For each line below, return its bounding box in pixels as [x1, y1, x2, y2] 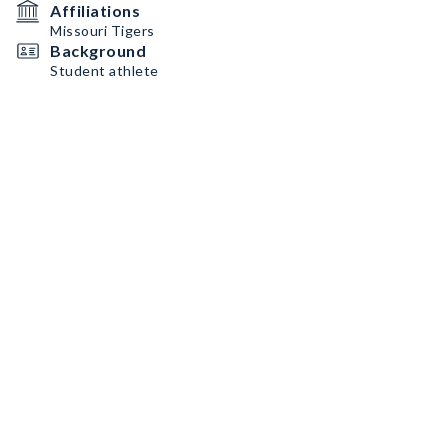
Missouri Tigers [50, 22, 155, 39]
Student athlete [50, 62, 159, 79]
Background [50, 41, 146, 60]
